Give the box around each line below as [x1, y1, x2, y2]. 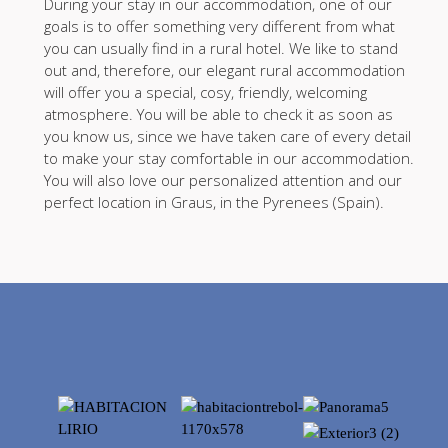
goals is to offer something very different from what [43, 16, 395, 36]
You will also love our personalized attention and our [43, 170, 402, 190]
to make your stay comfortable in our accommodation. [43, 148, 414, 168]
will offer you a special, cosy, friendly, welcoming [43, 82, 367, 102]
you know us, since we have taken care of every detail [43, 126, 411, 146]
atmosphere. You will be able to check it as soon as [43, 104, 393, 124]
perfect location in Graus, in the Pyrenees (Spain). [43, 192, 384, 212]
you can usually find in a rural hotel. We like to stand [43, 38, 398, 58]
